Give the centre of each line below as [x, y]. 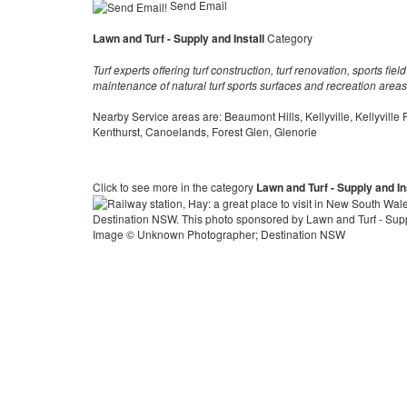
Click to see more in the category [174, 187]
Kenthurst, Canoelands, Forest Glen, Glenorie [205, 132]
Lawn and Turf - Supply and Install [179, 39]
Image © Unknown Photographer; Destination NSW [219, 234]
